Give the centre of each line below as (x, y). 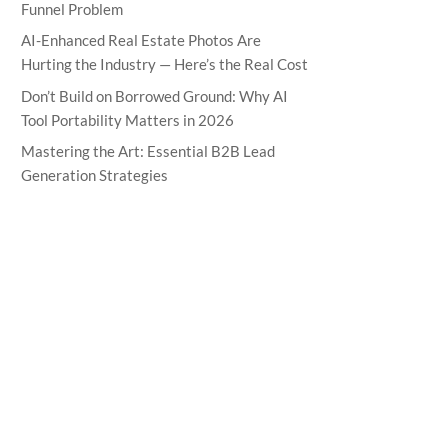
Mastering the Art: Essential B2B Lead (148, 151)
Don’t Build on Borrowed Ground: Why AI (155, 95)
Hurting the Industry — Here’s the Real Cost (165, 64)
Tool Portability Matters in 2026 (128, 119)
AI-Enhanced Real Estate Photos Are (141, 40)
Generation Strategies (95, 175)
